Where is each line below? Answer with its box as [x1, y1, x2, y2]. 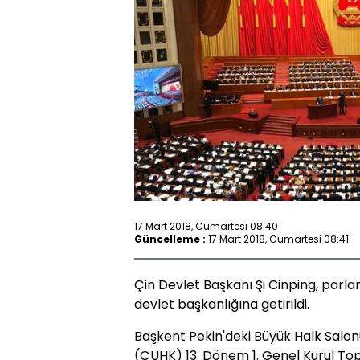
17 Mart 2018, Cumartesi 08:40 [134, 219, 278, 233]
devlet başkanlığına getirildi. [134, 295, 309, 314]
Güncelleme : [134, 231, 206, 246]
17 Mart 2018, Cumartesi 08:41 [208, 231, 349, 246]
